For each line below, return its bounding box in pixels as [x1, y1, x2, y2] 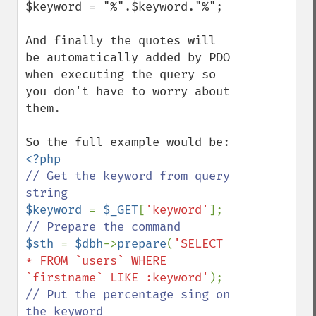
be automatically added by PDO [25, 50, 230, 65]
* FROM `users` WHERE [25, 253, 166, 268]
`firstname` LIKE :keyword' [25, 270, 209, 285]
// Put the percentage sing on [25, 287, 230, 302]
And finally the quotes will [25, 33, 216, 48]
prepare [117, 236, 166, 251]
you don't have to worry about [25, 84, 230, 99]
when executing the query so [25, 67, 216, 82]
